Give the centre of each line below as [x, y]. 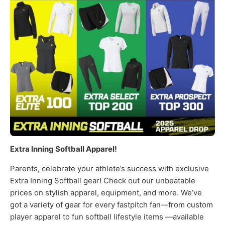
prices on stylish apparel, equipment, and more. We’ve [106, 192]
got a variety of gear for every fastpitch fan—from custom [111, 204]
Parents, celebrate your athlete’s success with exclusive [109, 168]
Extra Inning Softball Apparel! [64, 149]
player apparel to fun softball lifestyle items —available [107, 216]
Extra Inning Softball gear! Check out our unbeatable [103, 180]
